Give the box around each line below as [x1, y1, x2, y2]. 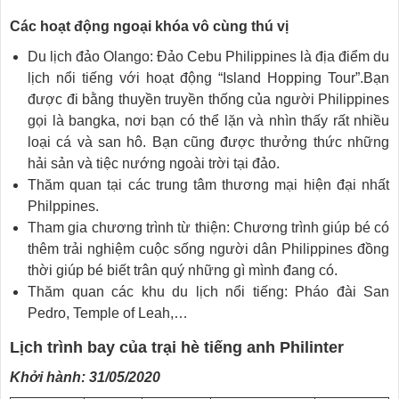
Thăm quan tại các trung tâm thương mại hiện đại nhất [28, 176, 389, 192]
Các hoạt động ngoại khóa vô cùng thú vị [10, 18, 289, 34]
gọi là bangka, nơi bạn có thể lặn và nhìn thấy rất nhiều [28, 112, 389, 128]
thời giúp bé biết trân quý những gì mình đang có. [28, 262, 338, 278]
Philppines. [28, 198, 102, 214]
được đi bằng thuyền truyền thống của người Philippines [28, 91, 389, 107]
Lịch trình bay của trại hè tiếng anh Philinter [10, 338, 344, 356]
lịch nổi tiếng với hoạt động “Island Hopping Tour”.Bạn [28, 69, 389, 85]
